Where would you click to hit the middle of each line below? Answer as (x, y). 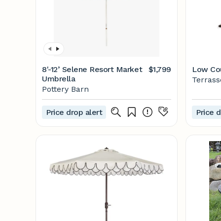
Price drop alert (74, 112)
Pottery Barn (65, 89)
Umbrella (59, 79)
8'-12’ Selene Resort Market (92, 69)
